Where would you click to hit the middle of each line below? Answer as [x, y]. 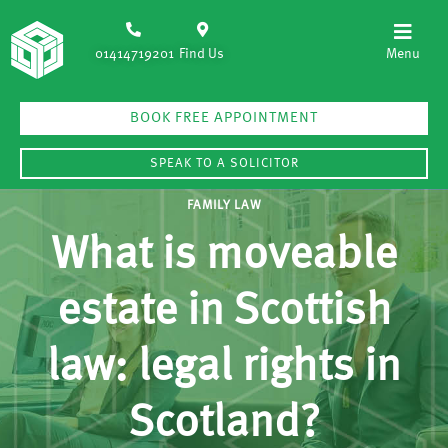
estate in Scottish [224, 313]
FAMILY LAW [224, 205]
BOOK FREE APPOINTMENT [224, 118]
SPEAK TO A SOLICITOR [224, 163]
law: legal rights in [224, 369]
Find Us [201, 54]
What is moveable [224, 257]
